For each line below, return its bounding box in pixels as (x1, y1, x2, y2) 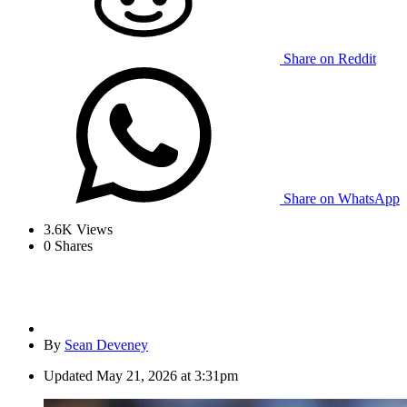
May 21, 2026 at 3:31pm (96, 368, 238, 384)
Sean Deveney (65, 337, 148, 353)
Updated (44, 368, 93, 384)
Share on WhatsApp (283, 191, 400, 207)
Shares (51, 238, 93, 254)
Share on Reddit (283, 51, 376, 67)
